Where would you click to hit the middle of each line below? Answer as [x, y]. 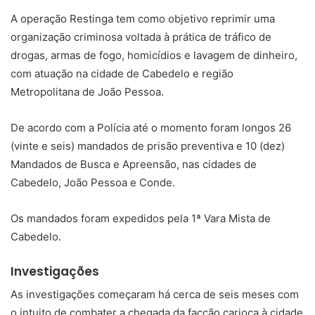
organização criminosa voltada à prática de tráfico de [141, 37]
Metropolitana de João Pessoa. [87, 91]
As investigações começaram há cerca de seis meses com [155, 295]
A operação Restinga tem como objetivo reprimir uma [143, 18]
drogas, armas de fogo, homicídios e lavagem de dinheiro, [154, 55]
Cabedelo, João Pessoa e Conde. [93, 182]
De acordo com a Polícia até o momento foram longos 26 [151, 127]
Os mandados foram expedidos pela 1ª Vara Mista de [141, 218]
